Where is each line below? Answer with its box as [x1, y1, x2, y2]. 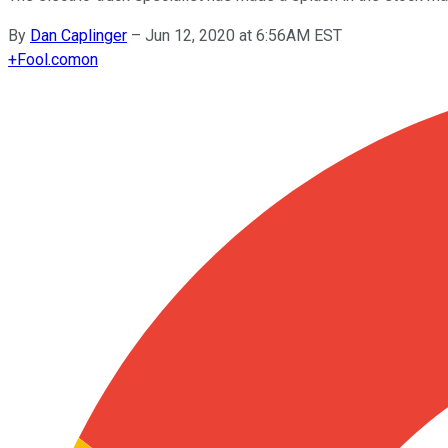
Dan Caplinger [30, 25, 127, 45]
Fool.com [17, 49, 81, 69]
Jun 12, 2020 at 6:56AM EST [145, 25, 342, 45]
